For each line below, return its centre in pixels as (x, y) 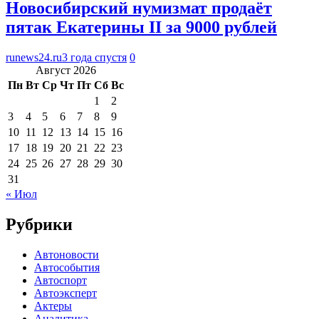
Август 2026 (66, 70)
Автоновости (67, 254)
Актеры (53, 305)
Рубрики (39, 224)
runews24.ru (34, 57)
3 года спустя (94, 57)
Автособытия (67, 267)
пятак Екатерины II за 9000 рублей (141, 27)
